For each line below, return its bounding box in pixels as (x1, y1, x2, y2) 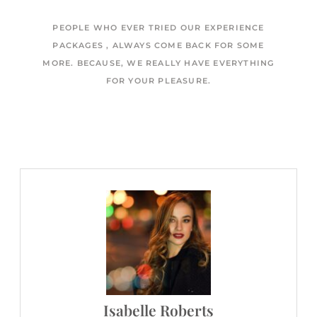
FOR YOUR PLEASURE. (105, 75, 212, 86)
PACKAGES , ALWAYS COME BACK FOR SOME (52, 40, 265, 50)
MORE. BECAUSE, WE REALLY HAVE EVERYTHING (42, 57, 275, 68)
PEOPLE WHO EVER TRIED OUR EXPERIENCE (52, 22, 265, 33)
